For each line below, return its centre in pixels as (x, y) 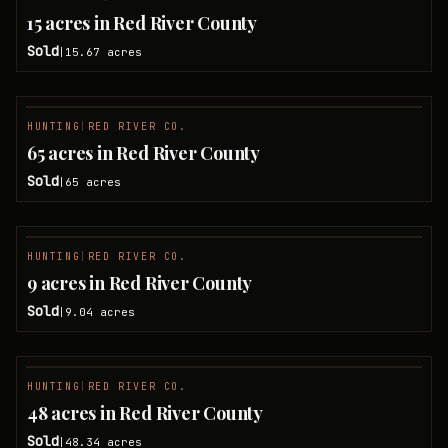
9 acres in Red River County (140, 283)
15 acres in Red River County (142, 23)
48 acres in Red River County (145, 413)
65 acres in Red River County (143, 153)
